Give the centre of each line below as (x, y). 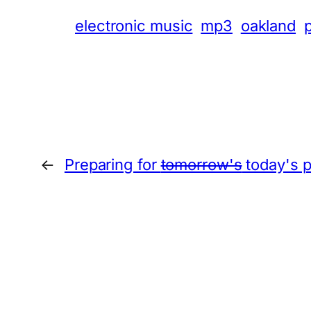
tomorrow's (201, 164)
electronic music (134, 25)
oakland (268, 25)
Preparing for (112, 164)
